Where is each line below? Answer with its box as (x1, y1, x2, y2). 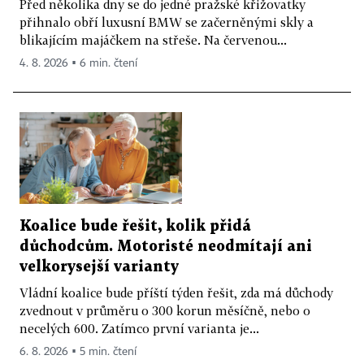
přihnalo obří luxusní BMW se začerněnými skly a (19, 15, 314, 29)
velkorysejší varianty (19, 259, 179, 274)
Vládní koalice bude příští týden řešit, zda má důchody (19, 284, 333, 300)
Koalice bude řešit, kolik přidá (19, 219, 251, 233)
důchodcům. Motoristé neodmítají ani (19, 239, 312, 253)
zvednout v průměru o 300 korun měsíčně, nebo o (19, 302, 310, 318)
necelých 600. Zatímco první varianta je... (19, 320, 259, 336)
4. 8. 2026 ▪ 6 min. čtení (19, 58, 137, 69)
